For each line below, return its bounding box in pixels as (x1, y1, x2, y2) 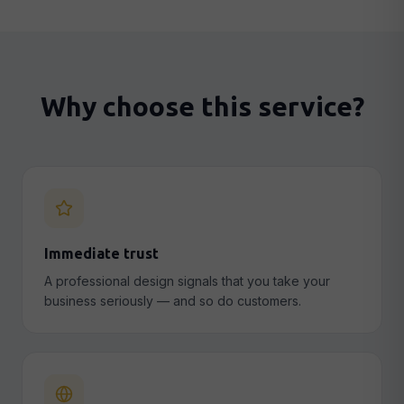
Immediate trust (44, 245, 159, 262)
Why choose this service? (40, 91, 364, 122)
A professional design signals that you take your (44, 273, 330, 289)
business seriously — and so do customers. (44, 293, 301, 308)
